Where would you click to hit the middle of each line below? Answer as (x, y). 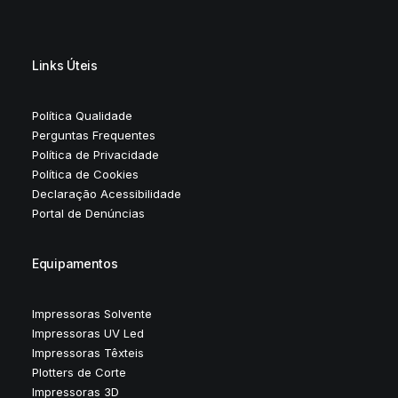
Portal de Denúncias (88, 213)
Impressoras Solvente (92, 314)
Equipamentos (75, 263)
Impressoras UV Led (88, 333)
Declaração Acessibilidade (107, 194)
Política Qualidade (82, 115)
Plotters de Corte (79, 372)
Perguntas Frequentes (94, 135)
